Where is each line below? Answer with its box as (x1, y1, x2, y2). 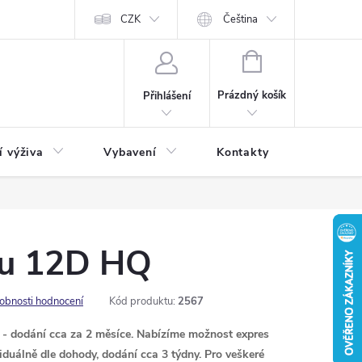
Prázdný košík (217, 88, 287, 103)
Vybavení (103, 145, 157, 160)
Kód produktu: (109, 294, 175, 309)
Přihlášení (142, 88, 191, 103)
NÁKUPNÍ (260, 53, 307, 67)
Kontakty (216, 145, 269, 160)
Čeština (223, 12, 259, 27)
